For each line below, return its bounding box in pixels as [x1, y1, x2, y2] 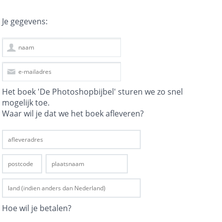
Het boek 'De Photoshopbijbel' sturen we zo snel [2, 86, 183, 98]
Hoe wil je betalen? [2, 203, 72, 214]
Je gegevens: [2, 16, 48, 27]
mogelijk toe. [2, 97, 50, 109]
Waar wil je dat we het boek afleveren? [2, 108, 144, 119]
